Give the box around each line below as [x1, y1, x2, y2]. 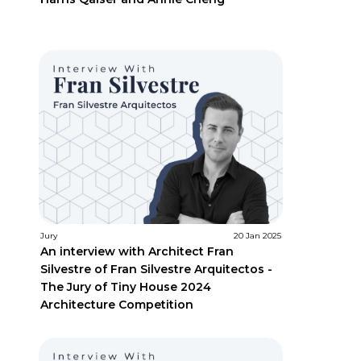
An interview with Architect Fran [39, 243, 234, 259]
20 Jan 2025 [233, 230, 281, 241]
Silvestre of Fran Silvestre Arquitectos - [39, 261, 272, 276]
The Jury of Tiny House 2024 [39, 279, 211, 294]
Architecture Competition [39, 297, 193, 312]
